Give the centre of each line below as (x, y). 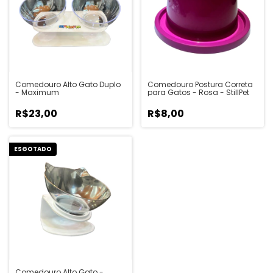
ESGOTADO (33, 149)
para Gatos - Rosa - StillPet (198, 93)
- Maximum (37, 93)
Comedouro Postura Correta (200, 85)
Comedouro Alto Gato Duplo (68, 85)
